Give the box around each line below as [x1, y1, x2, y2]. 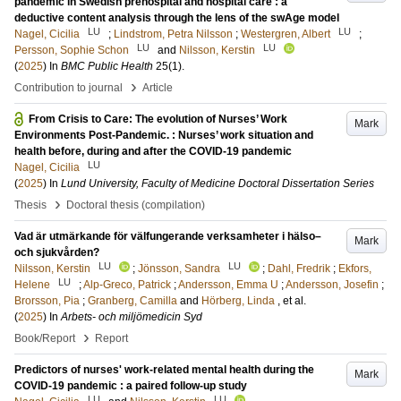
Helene [14, 278, 50, 291]
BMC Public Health [61, 60, 153, 73]
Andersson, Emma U [178, 278, 278, 291]
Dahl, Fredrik [268, 262, 330, 275]
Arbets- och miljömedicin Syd [61, 311, 202, 323]
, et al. [277, 294, 306, 307]
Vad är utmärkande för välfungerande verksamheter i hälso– [14, 230, 321, 243]
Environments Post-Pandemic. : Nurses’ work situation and [14, 129, 313, 141]
